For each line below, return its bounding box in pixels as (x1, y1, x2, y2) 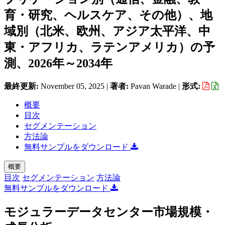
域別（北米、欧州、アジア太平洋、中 (4, 25, 210, 38)
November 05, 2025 (41, 81, 104, 90)
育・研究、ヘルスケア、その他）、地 (4, 9, 212, 22)
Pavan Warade (131, 81, 176, 90)
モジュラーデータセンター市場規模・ (4, 205, 213, 218)
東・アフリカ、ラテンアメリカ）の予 (4, 41, 215, 54)
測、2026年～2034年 (4, 57, 113, 70)
